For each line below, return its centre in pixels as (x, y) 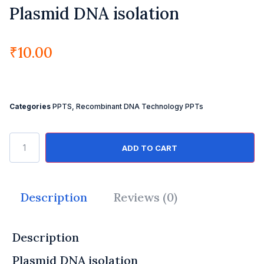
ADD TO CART (150, 148)
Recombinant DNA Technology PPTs (140, 107)
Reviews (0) (145, 197)
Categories (30, 107)
